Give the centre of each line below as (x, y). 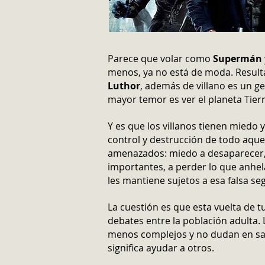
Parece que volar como (160, 59)
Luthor (124, 86)
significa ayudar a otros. (161, 248)
